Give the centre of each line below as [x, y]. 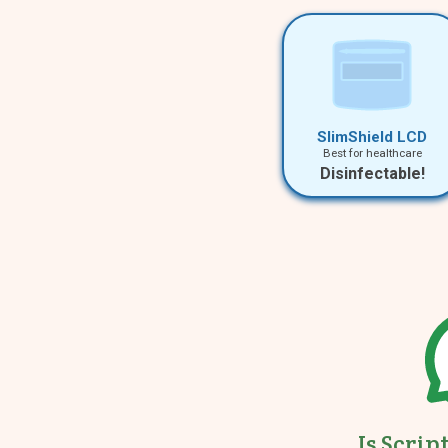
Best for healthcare [372, 153]
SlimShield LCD [372, 137]
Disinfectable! [372, 174]
